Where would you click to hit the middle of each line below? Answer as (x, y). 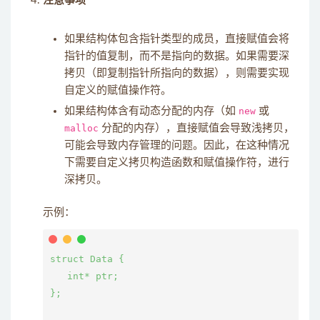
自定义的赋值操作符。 (118, 90)
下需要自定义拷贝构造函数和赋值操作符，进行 (177, 162)
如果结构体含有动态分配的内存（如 (151, 111)
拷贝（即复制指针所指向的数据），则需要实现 (177, 73)
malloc (81, 128)
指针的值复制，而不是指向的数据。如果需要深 (177, 56)
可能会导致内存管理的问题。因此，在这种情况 (177, 145)
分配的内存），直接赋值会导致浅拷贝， (196, 128)
